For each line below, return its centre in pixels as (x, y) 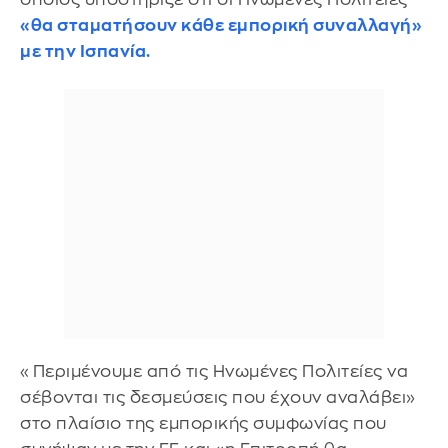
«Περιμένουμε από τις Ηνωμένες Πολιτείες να (214, 371)
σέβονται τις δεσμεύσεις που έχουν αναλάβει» (218, 397)
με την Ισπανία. (85, 51)
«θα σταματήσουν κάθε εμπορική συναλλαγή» (221, 25)
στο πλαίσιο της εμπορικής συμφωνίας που (203, 423)
